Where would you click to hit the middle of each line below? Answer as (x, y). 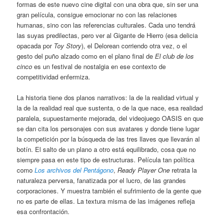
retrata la (184, 170)
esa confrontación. (43, 212)
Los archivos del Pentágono (74, 170)
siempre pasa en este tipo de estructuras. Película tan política (106, 160)
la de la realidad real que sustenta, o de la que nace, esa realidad (110, 108)
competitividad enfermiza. (54, 77)
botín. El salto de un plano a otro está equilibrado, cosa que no (107, 149)
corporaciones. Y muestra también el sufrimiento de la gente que (109, 191)
